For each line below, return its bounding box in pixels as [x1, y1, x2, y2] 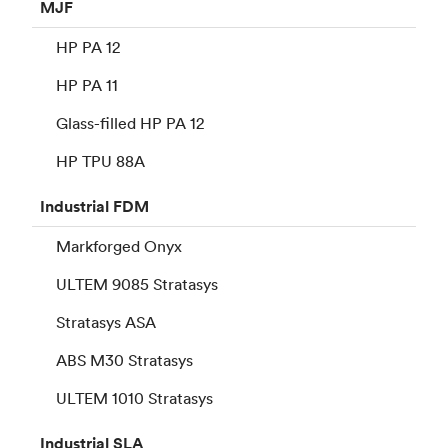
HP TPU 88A [56, 150, 145, 171]
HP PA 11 [56, 74, 118, 95]
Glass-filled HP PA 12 [56, 112, 204, 133]
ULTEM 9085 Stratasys [56, 273, 218, 294]
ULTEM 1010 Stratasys [56, 387, 213, 408]
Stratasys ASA [56, 311, 156, 332]
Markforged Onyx [56, 235, 182, 256]
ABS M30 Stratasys [56, 349, 193, 370]
